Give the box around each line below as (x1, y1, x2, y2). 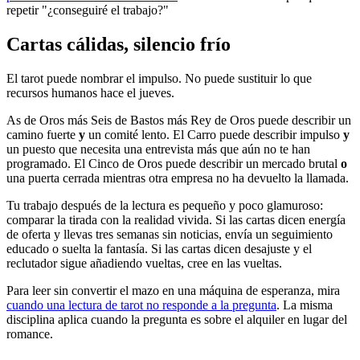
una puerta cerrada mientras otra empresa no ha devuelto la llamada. (6, 171, 349, 185)
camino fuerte (6, 128, 79, 141)
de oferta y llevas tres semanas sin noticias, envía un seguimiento (6, 227, 333, 241)
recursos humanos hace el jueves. (6, 86, 174, 100)
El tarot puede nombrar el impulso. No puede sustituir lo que (6, 72, 312, 85)
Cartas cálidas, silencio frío (6, 34, 231, 55)
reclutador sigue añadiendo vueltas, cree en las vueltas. (6, 256, 282, 270)
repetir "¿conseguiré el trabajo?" (6, 3, 169, 18)
